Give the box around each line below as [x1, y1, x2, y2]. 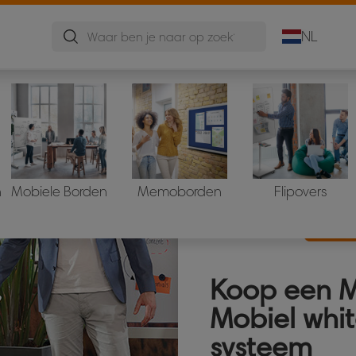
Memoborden [137, 183, 222, 200]
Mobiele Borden [10, 183, 107, 200]
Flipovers [274, 183, 327, 200]
